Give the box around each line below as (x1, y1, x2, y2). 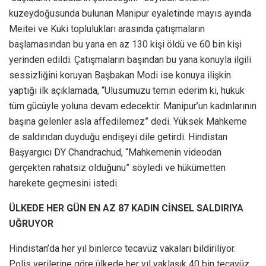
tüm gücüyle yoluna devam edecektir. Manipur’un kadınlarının (9, 100, 256, 112)
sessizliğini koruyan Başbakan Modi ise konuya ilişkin (9, 69, 231, 81)
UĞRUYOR (9, 217, 53, 229)
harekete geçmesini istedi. (9, 177, 119, 189)
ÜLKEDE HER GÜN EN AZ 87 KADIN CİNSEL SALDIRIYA (9, 202, 243, 214)
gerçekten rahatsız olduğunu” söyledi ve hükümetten (9, 161, 226, 173)
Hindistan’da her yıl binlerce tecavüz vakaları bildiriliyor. (9, 242, 236, 254)
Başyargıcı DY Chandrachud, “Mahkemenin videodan (9, 146, 221, 158)
